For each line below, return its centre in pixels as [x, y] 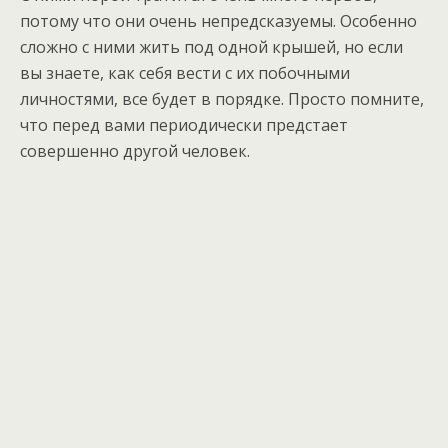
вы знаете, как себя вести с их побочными [185, 73]
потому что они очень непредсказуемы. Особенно [218, 21]
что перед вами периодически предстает [184, 125]
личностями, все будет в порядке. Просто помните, [222, 99]
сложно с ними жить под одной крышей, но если [211, 47]
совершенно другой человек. [135, 151]
